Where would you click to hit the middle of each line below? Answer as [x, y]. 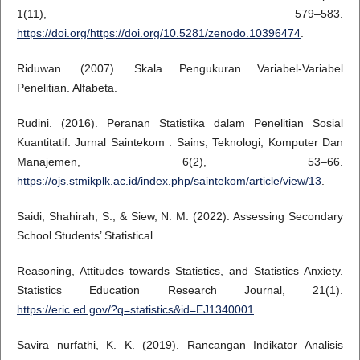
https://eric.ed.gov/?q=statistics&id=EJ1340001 [135, 309]
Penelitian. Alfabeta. [67, 87]
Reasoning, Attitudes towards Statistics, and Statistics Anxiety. [180, 270]
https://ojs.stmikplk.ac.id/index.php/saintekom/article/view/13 [169, 180]
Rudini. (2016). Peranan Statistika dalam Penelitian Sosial [180, 123]
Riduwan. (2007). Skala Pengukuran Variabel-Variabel [180, 68]
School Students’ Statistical [84, 235]
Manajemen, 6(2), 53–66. [180, 161]
